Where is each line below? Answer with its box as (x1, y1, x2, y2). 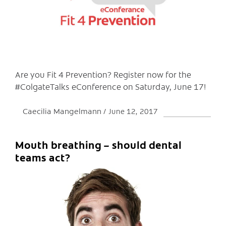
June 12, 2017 (108, 106, 158, 117)
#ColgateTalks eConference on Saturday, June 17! (15, 81, 206, 92)
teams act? (15, 150, 71, 164)
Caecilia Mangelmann (23, 105, 103, 117)
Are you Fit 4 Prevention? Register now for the (15, 69, 191, 80)
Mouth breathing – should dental (15, 138, 182, 152)
